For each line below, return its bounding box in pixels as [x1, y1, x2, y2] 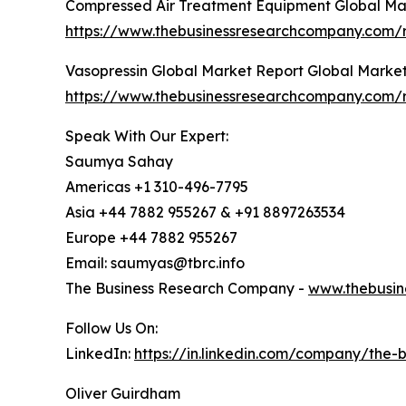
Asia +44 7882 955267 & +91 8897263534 [65, 203, 345, 222]
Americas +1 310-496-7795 [65, 178, 248, 197]
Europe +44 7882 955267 [65, 228, 237, 247]
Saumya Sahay [65, 152, 173, 171]
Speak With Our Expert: [65, 127, 228, 146]
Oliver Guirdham [65, 384, 180, 403]
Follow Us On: [65, 319, 158, 338]
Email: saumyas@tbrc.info [65, 254, 245, 273]
